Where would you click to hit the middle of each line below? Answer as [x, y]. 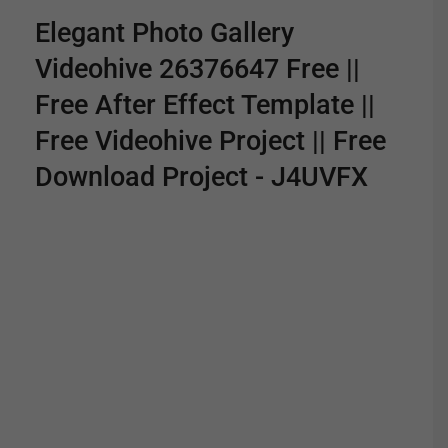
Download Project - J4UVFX [201, 176]
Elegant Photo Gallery [164, 32]
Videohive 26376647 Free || [197, 68]
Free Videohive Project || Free [210, 140]
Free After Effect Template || [205, 104]
